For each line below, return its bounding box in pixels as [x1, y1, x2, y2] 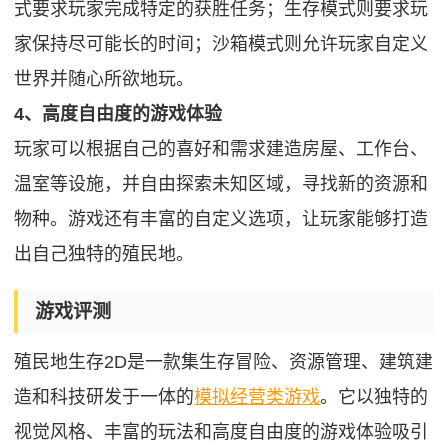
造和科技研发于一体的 [14, 387, 195, 408]
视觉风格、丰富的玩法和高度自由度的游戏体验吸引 [14, 422, 429, 443]
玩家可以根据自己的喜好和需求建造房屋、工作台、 [14, 139, 429, 160]
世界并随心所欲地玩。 [14, 69, 195, 90]
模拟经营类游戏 [194, 387, 321, 408]
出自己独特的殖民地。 [14, 244, 195, 265]
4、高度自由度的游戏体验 [14, 104, 223, 125]
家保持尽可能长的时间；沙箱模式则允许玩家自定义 [14, 34, 429, 55]
